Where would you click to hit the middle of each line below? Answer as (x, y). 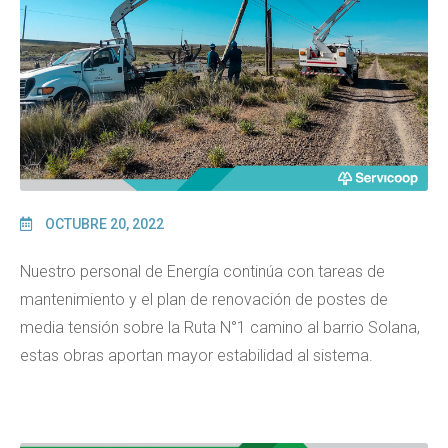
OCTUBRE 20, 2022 (103, 223)
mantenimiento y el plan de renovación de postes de (204, 299)
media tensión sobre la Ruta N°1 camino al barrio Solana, (220, 327)
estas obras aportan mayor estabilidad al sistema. (196, 355)
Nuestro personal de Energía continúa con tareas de (202, 271)
